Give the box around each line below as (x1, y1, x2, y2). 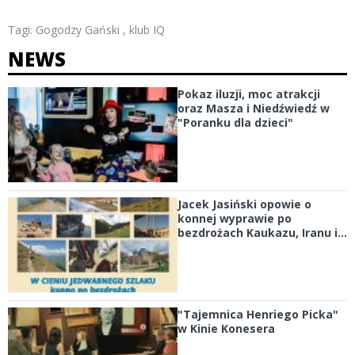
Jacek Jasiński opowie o (177, 196, 311, 212)
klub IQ (129, 21, 165, 37)
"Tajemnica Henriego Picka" (177, 307, 338, 323)
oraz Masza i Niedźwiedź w (177, 100, 330, 116)
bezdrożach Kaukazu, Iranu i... (177, 224, 347, 240)
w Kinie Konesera (177, 321, 275, 337)
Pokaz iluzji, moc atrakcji (177, 86, 320, 101)
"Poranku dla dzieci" (177, 114, 293, 130)
